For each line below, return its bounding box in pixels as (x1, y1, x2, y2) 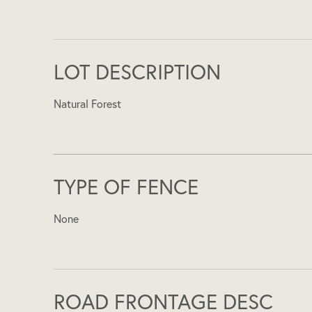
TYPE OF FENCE (54, 173, 199, 201)
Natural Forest (54, 97, 122, 111)
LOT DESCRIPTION (54, 58, 221, 86)
